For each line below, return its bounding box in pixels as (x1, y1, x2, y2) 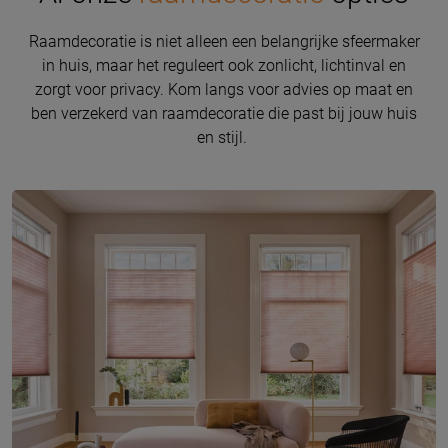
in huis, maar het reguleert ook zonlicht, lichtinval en (42, 55, 406, 75)
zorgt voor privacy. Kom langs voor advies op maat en (35, 79, 413, 99)
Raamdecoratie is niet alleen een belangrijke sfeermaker (28, 31, 420, 51)
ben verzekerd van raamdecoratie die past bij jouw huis (31, 103, 417, 123)
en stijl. (197, 127, 251, 147)
